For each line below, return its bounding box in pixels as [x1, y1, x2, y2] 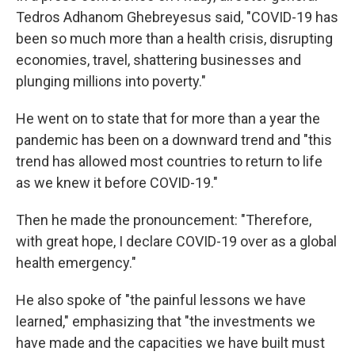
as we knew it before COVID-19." [16, 174, 218, 191]
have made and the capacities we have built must [16, 334, 325, 351]
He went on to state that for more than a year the [16, 109, 320, 127]
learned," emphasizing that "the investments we [16, 312, 315, 330]
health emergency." [16, 254, 136, 271]
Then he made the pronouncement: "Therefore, [16, 211, 311, 228]
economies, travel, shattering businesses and [16, 51, 301, 68]
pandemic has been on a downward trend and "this [16, 131, 332, 148]
